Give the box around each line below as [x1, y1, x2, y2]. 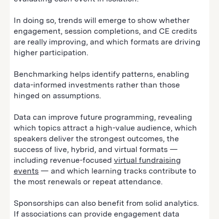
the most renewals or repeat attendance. [14, 176, 163, 186]
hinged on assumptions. [14, 90, 103, 100]
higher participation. [14, 47, 88, 57]
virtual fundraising [114, 155, 181, 165]
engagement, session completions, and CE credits [14, 26, 197, 36]
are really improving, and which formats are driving [14, 37, 200, 46]
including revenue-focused [14, 155, 114, 165]
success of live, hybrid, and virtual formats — [14, 144, 178, 154]
